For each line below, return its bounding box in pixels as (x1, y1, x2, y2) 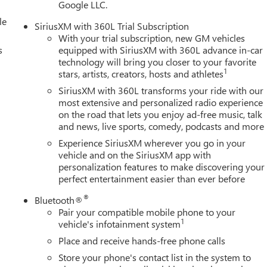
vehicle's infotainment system (58, 217, 181, 230)
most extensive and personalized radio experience (58, 95, 263, 108)
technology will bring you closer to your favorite (58, 55, 257, 68)
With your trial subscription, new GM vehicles (58, 31, 246, 44)
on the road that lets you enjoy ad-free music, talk (58, 107, 263, 120)
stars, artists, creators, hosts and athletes (58, 67, 224, 80)
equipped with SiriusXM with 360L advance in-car (58, 43, 263, 56)
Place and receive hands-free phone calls (58, 234, 226, 247)
